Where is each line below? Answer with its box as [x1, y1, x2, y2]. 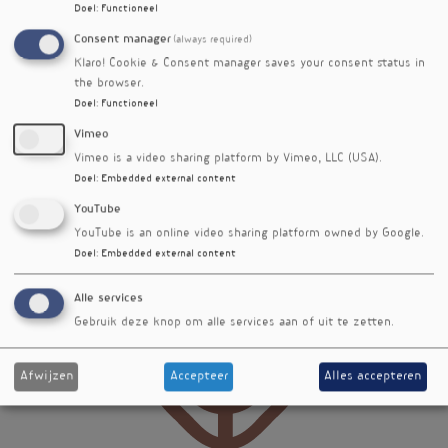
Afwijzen [19, 370, 73, 383]
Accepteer [169, 370, 228, 383]
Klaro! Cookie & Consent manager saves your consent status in [74, 58, 425, 70]
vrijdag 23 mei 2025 [15, 239, 147, 254]
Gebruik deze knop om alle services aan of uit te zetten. [74, 317, 394, 329]
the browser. [74, 78, 144, 90]
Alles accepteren [324, 370, 422, 383]
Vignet [15, 274, 66, 289]
